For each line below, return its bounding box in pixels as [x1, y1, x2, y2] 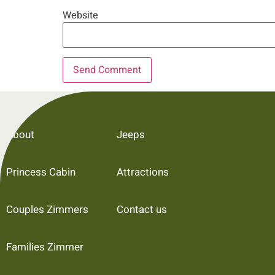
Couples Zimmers [6, 201, 88, 217]
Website [63, 7, 98, 23]
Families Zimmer [6, 239, 83, 255]
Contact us [116, 201, 167, 217]
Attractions [116, 164, 169, 180]
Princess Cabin [6, 164, 76, 180]
